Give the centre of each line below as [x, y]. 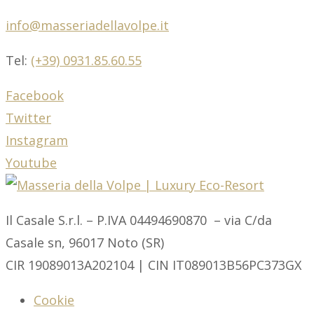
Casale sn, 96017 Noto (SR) [85, 243]
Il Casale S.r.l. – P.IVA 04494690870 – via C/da [139, 220]
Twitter [28, 118]
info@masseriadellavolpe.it [87, 26]
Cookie [54, 300]
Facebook [35, 96]
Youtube [31, 163]
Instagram [37, 141]
